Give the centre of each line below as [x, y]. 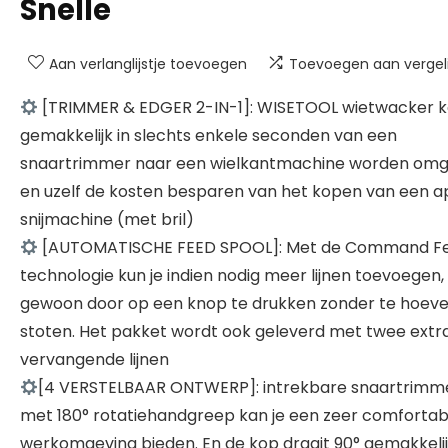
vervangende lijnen [94, 359]
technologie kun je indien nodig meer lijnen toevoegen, [232, 275]
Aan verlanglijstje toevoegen [148, 64]
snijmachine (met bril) [107, 219]
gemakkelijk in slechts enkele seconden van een [208, 135]
